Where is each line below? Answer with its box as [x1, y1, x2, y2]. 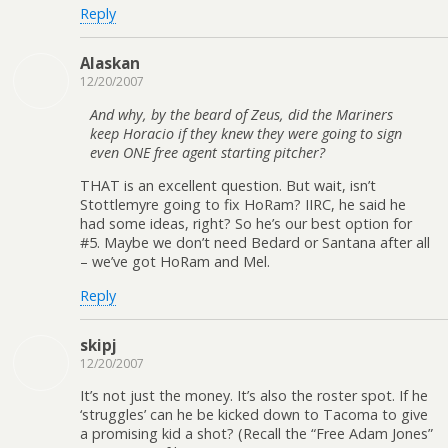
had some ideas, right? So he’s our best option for [80, 214, 412, 234]
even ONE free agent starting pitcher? [90, 142, 325, 162]
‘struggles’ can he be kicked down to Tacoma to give [80, 405, 428, 425]
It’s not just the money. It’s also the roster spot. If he [80, 386, 428, 406]
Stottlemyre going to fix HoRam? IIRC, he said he [80, 195, 406, 215]
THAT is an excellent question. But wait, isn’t [80, 176, 376, 196]
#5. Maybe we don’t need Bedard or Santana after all [80, 233, 430, 253]
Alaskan [80, 53, 140, 74]
